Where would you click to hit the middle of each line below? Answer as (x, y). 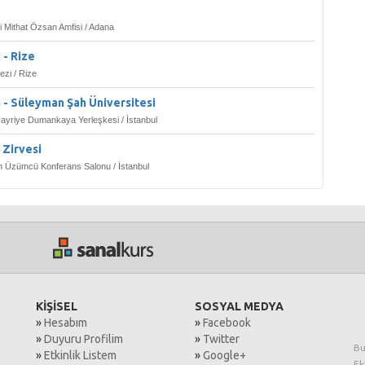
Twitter (221, 339)
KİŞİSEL (57, 307)
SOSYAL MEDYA (239, 307)
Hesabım (66, 323)
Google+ (224, 356)
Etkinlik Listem (80, 356)
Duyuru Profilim (84, 339)
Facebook (227, 323)
